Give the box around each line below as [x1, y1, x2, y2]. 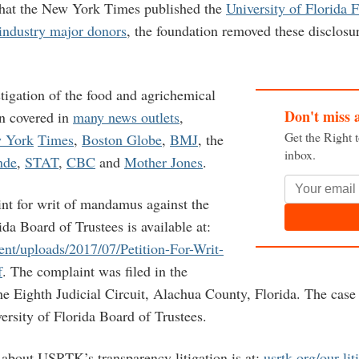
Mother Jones [124, 151, 203, 171]
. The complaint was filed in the [2, 260, 188, 280]
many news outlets [73, 107, 179, 127]
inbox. [284, 146, 316, 163]
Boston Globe [82, 129, 162, 149]
